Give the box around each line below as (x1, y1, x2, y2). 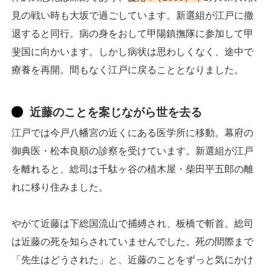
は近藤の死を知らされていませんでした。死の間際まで (11, 237, 253, 247)
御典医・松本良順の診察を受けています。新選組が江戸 (11, 146, 253, 157)
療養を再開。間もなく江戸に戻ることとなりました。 (11, 65, 244, 76)
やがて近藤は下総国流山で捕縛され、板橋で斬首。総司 (11, 218, 253, 229)
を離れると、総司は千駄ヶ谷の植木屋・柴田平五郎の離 (11, 164, 253, 175)
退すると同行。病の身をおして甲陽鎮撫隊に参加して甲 (11, 28, 253, 39)
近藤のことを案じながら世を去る (30, 106, 202, 119)
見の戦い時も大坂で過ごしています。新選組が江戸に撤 (11, 10, 253, 21)
